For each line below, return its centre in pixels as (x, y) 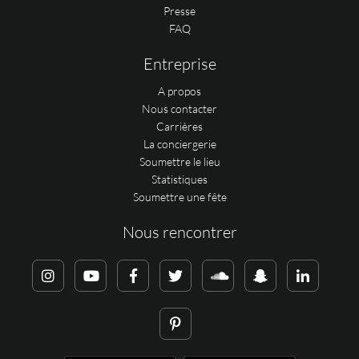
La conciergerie (179, 144)
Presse (179, 11)
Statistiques (179, 179)
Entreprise (179, 64)
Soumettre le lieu (179, 161)
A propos (179, 91)
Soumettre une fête (179, 197)
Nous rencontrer (179, 232)
